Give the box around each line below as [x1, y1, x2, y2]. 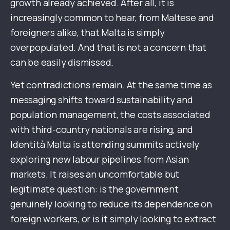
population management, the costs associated [10, 108, 210, 121]
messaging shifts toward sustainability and [10, 93, 193, 106]
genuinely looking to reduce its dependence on [10, 198, 212, 210]
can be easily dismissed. [10, 56, 114, 69]
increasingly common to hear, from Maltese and [10, 11, 214, 24]
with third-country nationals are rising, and [10, 123, 194, 136]
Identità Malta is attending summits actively [10, 138, 200, 151]
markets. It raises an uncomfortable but [10, 168, 180, 181]
